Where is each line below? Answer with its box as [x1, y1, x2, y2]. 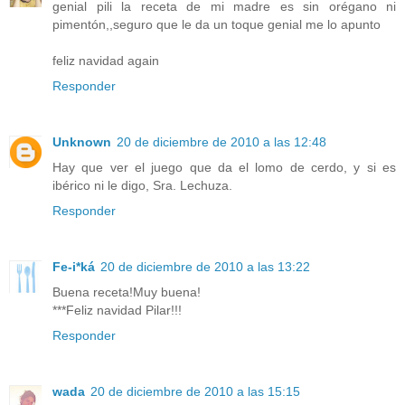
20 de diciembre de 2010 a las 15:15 [90, 383, 300, 399]
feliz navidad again [52, 52, 159, 68]
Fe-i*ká [52, 259, 95, 274]
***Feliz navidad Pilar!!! [52, 302, 182, 317]
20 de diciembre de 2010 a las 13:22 [100, 259, 310, 274]
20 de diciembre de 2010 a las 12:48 [117, 134, 326, 149]
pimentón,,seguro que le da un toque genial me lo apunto [52, 16, 381, 32]
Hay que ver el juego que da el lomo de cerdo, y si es [52, 159, 396, 174]
